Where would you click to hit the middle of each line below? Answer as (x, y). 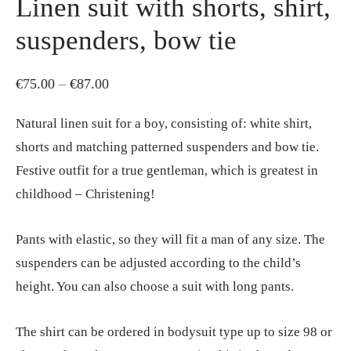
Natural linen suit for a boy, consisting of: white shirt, (164, 123)
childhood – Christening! (85, 194)
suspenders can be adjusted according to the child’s (158, 262)
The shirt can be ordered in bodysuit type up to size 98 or (174, 331)
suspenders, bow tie (126, 40)
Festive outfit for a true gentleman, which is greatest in (167, 170)
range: (126, 107)
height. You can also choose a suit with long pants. (155, 286)
